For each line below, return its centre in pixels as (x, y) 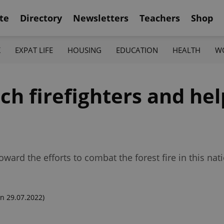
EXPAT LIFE (34, 50)
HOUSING (84, 50)
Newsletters (101, 18)
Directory (41, 18)
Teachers (160, 18)
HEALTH (187, 50)
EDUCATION (137, 50)
